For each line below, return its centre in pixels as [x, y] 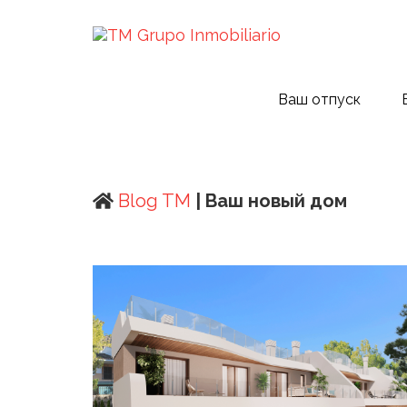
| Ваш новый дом [271, 201]
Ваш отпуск [319, 99]
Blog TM [152, 201]
